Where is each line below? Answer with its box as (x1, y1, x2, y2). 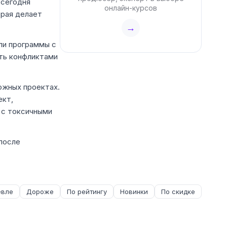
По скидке (161, 187, 195, 196)
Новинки (120, 187, 148, 196)
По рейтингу (67, 187, 107, 196)
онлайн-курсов (104, 4, 157, 12)
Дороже (26, 187, 54, 196)
